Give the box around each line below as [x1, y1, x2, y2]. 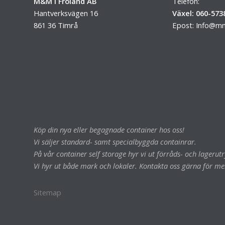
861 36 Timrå [34, 20, 78, 30]
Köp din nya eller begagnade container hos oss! [34, 124, 185, 135]
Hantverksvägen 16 [34, 8, 98, 18]
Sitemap [34, 187, 62, 198]
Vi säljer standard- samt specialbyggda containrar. [34, 136, 197, 147]
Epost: [172, 20, 196, 30]
